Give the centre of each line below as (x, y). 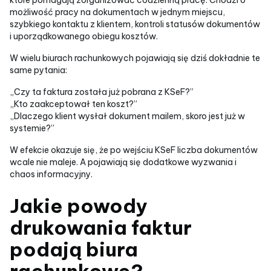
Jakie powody (79, 205)
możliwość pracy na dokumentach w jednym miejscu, (117, 12)
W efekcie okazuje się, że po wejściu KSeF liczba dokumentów (134, 150)
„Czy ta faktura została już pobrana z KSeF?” (102, 92)
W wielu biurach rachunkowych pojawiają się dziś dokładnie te (135, 58)
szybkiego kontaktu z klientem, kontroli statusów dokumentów (135, 24)
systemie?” (32, 128)
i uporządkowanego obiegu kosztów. (84, 36)
